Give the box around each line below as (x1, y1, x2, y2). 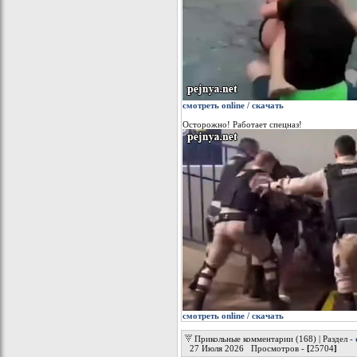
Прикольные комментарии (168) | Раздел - (194, 334, 355, 343)
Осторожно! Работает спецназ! (182, 120, 302, 129)
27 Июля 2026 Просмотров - (182, 343, 307, 353)
